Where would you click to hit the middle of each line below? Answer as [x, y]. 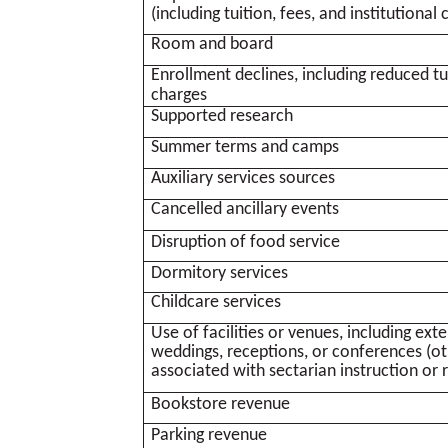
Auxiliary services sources [242, 178]
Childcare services [215, 302]
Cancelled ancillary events [244, 209]
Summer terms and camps [244, 147]
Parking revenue [208, 435]
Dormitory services [219, 273]
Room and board [211, 44]
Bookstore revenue [220, 404]
